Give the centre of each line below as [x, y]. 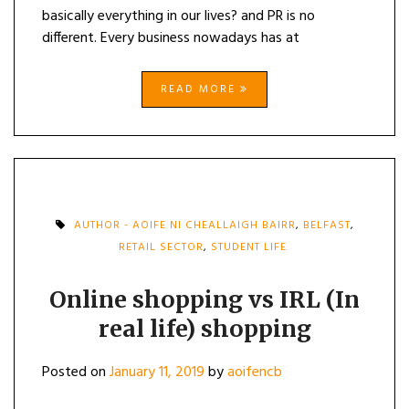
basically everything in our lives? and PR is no [178, 16]
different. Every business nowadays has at [171, 38]
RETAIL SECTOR [161, 247]
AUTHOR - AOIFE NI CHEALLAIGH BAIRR [184, 225]
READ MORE [200, 89]
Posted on [76, 372]
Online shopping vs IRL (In [204, 299]
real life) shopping [204, 329]
